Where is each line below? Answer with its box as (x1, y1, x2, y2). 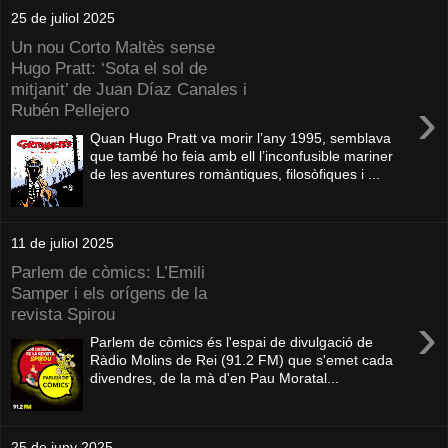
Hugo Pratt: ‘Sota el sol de (11, 57, 207, 78)
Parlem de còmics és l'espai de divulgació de (90, 334, 374, 351)
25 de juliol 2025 (11, 10, 115, 26)
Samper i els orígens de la (11, 282, 207, 303)
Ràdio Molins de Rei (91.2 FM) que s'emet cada (90, 352, 394, 369)
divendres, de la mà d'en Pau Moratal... (90, 370, 340, 387)
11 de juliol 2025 (11, 235, 114, 251)
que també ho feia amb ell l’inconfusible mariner (90, 148, 394, 165)
